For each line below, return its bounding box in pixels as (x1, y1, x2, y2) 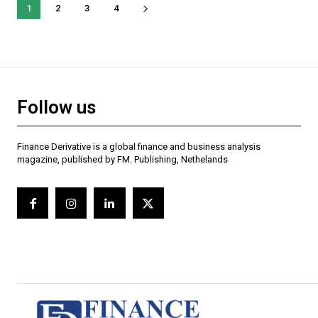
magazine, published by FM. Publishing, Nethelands (17, 154, 228, 165)
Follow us (17, 97, 96, 119)
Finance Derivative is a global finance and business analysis (17, 141, 261, 153)
